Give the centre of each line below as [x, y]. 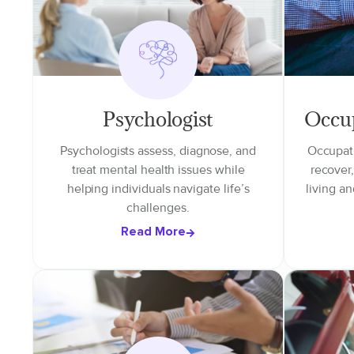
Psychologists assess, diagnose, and [158, 151]
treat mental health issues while [158, 170]
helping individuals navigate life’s [158, 189]
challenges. [158, 208]
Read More [154, 232]
